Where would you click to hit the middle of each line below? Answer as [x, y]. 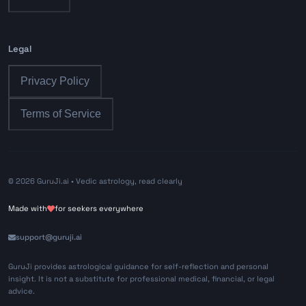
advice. [22, 291]
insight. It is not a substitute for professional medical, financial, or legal [141, 278]
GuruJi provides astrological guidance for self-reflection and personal [138, 266]
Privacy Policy [55, 81]
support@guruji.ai [49, 237]
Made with [28, 209]
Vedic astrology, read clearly [129, 181]
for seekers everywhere [99, 209]
